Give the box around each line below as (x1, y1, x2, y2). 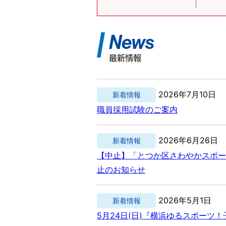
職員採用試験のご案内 (97, 104, 178, 115)
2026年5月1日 (158, 195, 212, 205)
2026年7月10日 (158, 89, 216, 99)
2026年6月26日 (158, 135, 218, 145)
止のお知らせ (97, 164, 145, 175)
